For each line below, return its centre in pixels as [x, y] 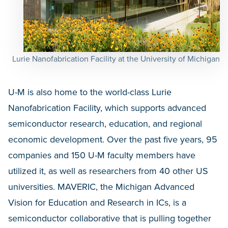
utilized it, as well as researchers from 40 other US [108, 171]
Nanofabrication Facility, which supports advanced [107, 108]
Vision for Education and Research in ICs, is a [97, 202]
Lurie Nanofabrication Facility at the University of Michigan [116, 59]
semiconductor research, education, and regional [105, 123]
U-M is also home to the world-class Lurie [90, 92]
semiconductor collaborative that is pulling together [110, 218]
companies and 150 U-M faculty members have [102, 155]
